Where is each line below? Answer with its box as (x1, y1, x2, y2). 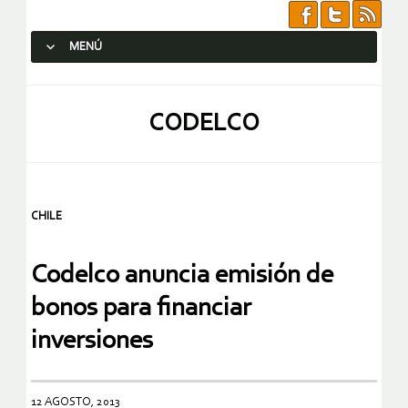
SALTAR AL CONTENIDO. (39, 73, 172, 87)
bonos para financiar (31, 295, 251, 322)
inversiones (31, 328, 153, 355)
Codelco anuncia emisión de (31, 262, 333, 290)
